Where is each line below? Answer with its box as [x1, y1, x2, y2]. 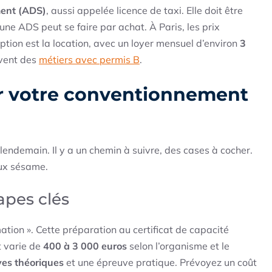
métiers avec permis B [39, 53, 140, 66]
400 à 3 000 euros [43, 240, 127, 253]
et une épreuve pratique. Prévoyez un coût [64, 256, 257, 269]
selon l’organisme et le [127, 240, 229, 253]
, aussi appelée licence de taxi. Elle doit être [46, 4, 243, 17]
